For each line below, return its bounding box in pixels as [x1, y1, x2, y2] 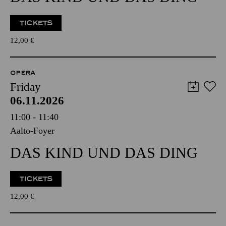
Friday [10, 81, 41, 93]
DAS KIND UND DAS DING [10, 144, 198, 161]
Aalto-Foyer [10, 126, 54, 136]
